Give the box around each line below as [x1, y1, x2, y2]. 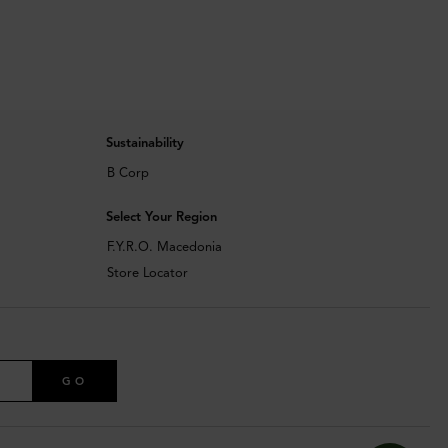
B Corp [106, 165, 149, 182]
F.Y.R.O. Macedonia [106, 239, 222, 256]
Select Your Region [105, 209, 217, 226]
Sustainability [105, 135, 184, 152]
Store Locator [106, 265, 188, 282]
